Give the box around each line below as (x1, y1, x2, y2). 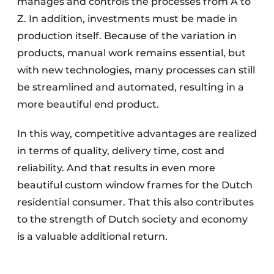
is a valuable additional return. (17, 231, 168, 242)
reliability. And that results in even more (17, 162, 215, 174)
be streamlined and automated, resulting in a (17, 81, 244, 93)
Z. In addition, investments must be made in (17, 13, 237, 24)
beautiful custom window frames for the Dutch (17, 179, 253, 191)
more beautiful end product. (17, 98, 159, 110)
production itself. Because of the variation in (17, 30, 237, 42)
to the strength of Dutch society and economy (17, 213, 248, 225)
